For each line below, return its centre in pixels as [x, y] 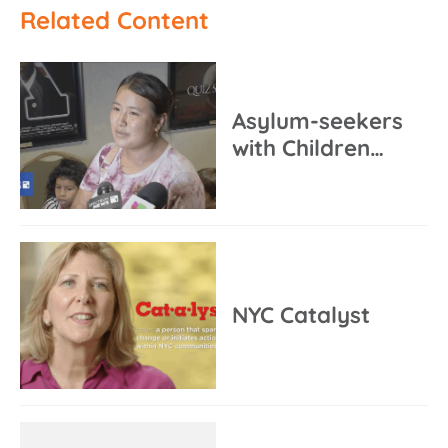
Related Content [114, 19]
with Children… [308, 148]
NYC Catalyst [301, 314]
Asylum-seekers [317, 121]
